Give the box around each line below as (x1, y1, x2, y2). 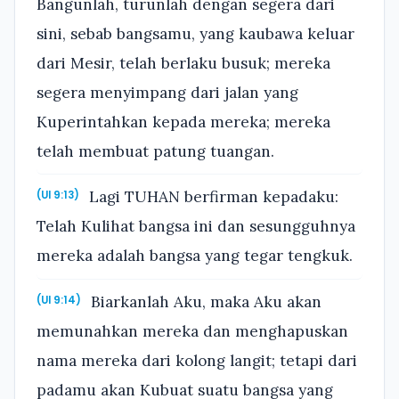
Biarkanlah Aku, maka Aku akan (86, 291, 322, 312)
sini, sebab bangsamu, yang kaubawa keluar (37, 23, 354, 44)
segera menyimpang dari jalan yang (37, 82, 298, 102)
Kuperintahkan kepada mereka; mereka (37, 111, 330, 132)
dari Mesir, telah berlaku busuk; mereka (37, 53, 330, 73)
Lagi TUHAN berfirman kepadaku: (85, 187, 339, 208)
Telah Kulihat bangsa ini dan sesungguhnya (37, 216, 355, 237)
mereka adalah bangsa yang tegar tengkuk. (37, 246, 353, 266)
